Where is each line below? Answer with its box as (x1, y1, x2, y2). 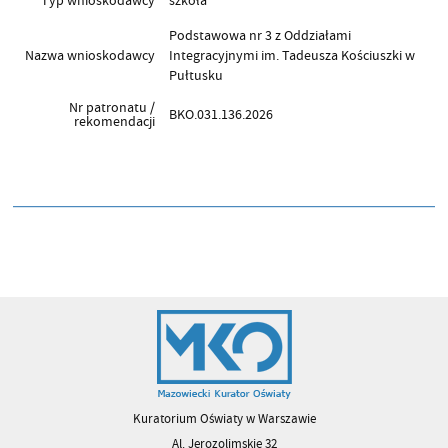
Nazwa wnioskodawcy (24, 45, 155, 65)
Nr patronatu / (68, 97, 155, 117)
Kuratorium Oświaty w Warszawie (132, 410, 316, 427)
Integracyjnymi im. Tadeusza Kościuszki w (169, 45, 416, 65)
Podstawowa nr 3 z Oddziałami (169, 25, 352, 45)
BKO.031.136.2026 (169, 104, 274, 124)
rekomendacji (73, 111, 155, 131)
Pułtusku (169, 65, 224, 85)
